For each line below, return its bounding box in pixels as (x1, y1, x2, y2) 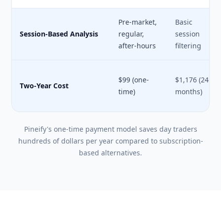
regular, (118, 29, 144, 38)
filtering (175, 41, 201, 50)
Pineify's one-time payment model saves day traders (24, 124, 197, 134)
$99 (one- (118, 75, 149, 84)
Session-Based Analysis (20, 29, 98, 38)
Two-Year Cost (20, 81, 69, 90)
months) (175, 87, 202, 96)
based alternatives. (79, 148, 142, 157)
